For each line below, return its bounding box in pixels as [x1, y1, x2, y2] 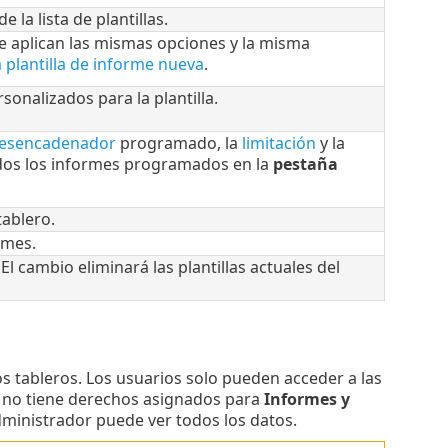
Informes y [263, 388, 350, 411]
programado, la [115, 132, 242, 155]
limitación [241, 132, 316, 155]
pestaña [272, 153, 338, 176]
